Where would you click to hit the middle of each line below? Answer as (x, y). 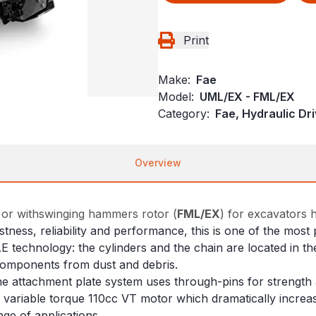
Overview (158, 163)
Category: (184, 114)
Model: (176, 97)
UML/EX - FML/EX (247, 97)
